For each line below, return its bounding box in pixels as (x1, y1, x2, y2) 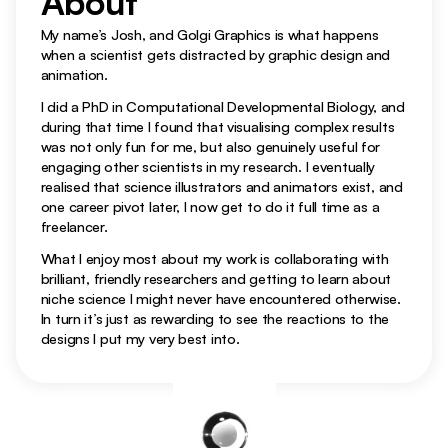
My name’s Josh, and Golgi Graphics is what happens (40, 25, 379, 43)
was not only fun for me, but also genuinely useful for (40, 137, 381, 155)
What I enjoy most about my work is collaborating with (40, 249, 389, 267)
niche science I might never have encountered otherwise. (40, 289, 401, 307)
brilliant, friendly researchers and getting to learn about (40, 269, 391, 287)
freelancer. (40, 217, 108, 235)
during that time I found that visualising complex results (40, 117, 395, 135)
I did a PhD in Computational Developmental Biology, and (40, 97, 405, 115)
